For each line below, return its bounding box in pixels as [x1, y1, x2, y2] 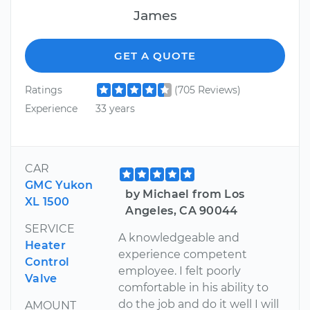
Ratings [25, 83, 62, 96]
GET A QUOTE [114, 48, 196, 62]
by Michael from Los [125, 187, 245, 201]
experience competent [118, 247, 248, 261]
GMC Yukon [25, 178, 93, 192]
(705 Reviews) [174, 83, 241, 96]
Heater [25, 238, 66, 252]
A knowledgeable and [118, 230, 240, 244]
